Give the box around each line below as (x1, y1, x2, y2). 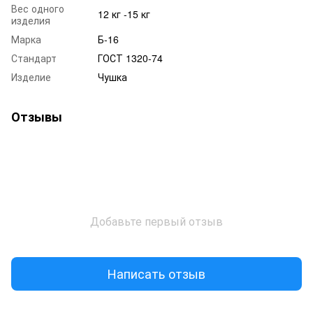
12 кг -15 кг (98, 6, 150, 21)
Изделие (11, 69, 51, 84)
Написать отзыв (108, 264, 205, 283)
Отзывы (11, 107, 62, 126)
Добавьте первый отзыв (90, 212, 223, 229)
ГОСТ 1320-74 (98, 50, 163, 65)
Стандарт (11, 50, 57, 65)
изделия (11, 13, 50, 27)
